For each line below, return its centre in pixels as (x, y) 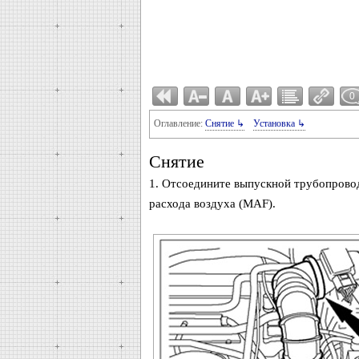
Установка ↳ (279, 123)
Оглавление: (179, 123)
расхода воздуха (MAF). (212, 204)
